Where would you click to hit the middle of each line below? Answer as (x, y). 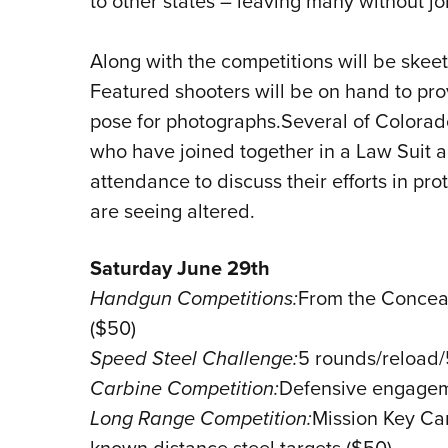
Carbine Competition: (184, 388)
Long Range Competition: (200, 418)
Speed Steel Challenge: (193, 358)
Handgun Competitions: (193, 298)
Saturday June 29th (179, 268)
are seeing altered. (172, 211)
